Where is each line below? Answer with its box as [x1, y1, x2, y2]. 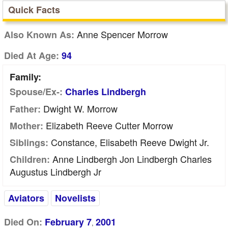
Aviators [8, 191, 44, 205]
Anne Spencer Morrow [74, 27, 168, 41]
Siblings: [10, 136, 48, 149]
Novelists [55, 191, 96, 205]
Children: [10, 153, 50, 166]
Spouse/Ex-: [10, 85, 63, 98]
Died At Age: [4, 49, 59, 62]
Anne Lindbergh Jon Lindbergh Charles [50, 152, 212, 165]
